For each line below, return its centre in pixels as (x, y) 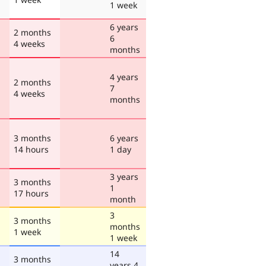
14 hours (31, 149)
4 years (124, 77)
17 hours (31, 193)
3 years (124, 176)
